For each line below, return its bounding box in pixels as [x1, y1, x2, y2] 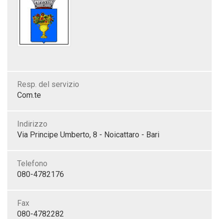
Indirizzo [17, 119, 47, 129]
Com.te [17, 90, 41, 100]
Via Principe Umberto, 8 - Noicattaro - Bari [17, 130, 159, 139]
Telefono [17, 159, 47, 168]
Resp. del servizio [17, 80, 79, 89]
